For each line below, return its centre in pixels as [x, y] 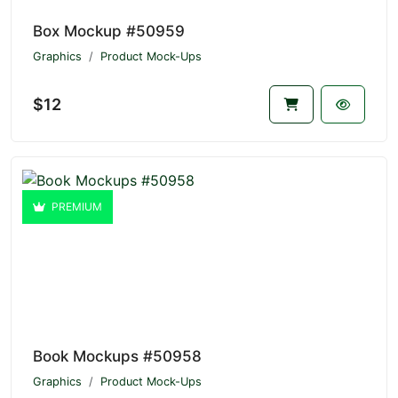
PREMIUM [76, 207]
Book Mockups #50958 [117, 357]
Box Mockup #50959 [109, 31]
